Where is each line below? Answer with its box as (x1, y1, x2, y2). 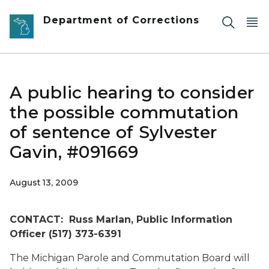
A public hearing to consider (10, 82, 255, 103)
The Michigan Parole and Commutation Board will (10, 252, 250, 264)
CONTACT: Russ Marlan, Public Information (10, 214, 232, 225)
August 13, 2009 (10, 177, 78, 188)
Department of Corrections (43, 14, 200, 26)
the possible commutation (10, 102, 239, 122)
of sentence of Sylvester (10, 122, 217, 142)
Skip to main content (5, 7, 103, 18)
